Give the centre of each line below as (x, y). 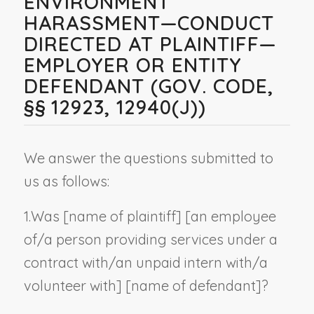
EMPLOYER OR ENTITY (132, 64)
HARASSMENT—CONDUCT (149, 22)
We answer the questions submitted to (148, 158)
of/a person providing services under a (150, 239)
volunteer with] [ (77, 285)
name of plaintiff (122, 216)
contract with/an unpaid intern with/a (145, 262)
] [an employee (226, 216)
